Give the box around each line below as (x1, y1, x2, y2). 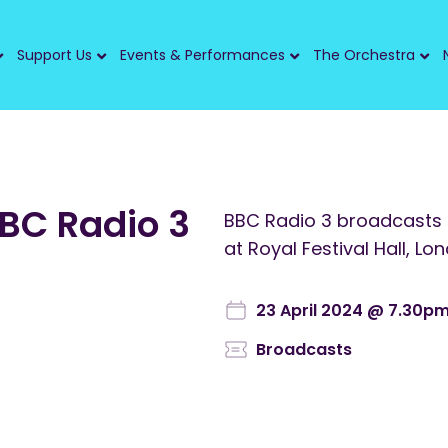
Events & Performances (120, 45, 285, 66)
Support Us (17, 45, 92, 66)
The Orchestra (313, 45, 415, 66)
